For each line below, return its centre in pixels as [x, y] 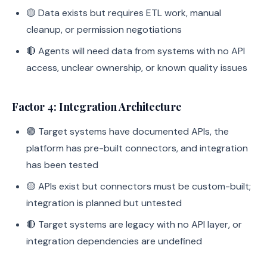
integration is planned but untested [104, 203]
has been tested [62, 165]
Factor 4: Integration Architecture [97, 107]
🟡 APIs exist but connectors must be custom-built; [139, 186]
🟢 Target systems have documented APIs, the [128, 131]
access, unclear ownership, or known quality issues [137, 68]
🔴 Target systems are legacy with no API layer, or [134, 224]
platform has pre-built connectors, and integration [137, 148]
